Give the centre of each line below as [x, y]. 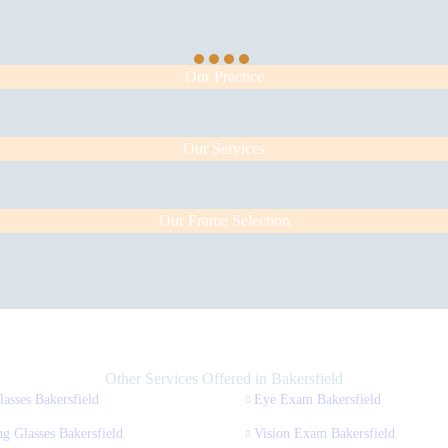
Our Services [224, 148]
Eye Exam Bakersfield [317, 399]
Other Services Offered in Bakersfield [224, 378]
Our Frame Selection [224, 220]
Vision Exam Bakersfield [324, 433]
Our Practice [224, 76]
